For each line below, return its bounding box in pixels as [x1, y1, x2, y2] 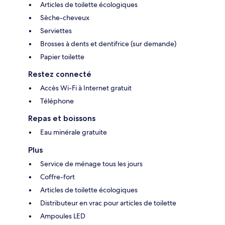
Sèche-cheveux [40, 13, 89, 22]
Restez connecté [28, 69, 91, 79]
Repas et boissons [28, 113, 95, 123]
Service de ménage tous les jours [40, 159, 143, 168]
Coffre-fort [40, 172, 75, 181]
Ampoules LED [40, 211, 85, 220]
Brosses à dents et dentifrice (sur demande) [40, 39, 176, 48]
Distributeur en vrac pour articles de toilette [40, 198, 176, 207]
